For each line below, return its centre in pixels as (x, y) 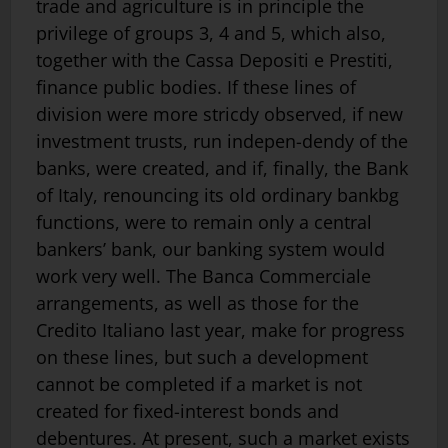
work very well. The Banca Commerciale (203, 275)
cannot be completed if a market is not (199, 383)
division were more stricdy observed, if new (219, 113)
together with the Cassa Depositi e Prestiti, (214, 59)
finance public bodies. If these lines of (196, 86)
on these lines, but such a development (202, 356)
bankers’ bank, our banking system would (210, 248)
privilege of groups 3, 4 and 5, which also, (211, 32)
